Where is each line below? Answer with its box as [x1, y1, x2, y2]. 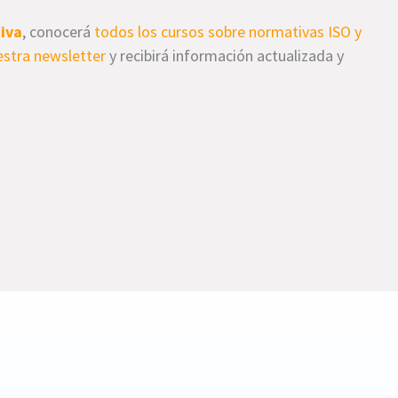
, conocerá [22, 20, 95, 42]
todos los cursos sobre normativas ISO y [94, 20, 362, 42]
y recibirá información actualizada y [106, 44, 345, 66]
